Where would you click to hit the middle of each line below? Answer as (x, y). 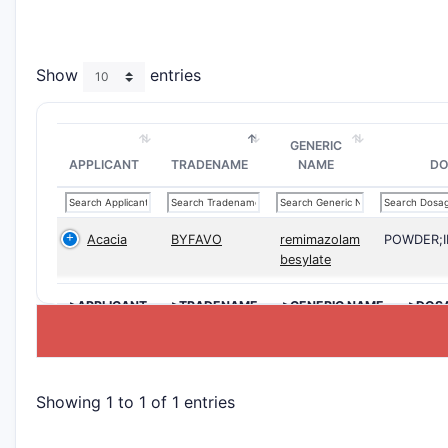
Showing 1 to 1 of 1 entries (135, 401)
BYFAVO (196, 239)
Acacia (107, 239)
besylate (305, 259)
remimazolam (320, 239)
